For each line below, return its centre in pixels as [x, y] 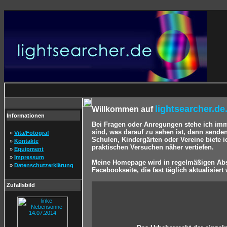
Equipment [29, 149]
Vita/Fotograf [32, 133]
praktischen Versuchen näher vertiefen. [153, 147]
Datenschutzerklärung [44, 165]
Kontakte [26, 141]
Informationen [26, 116]
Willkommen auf [123, 109]
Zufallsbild [21, 185]
